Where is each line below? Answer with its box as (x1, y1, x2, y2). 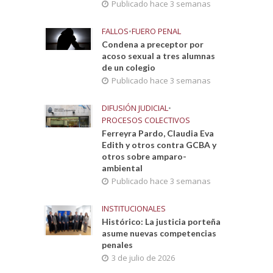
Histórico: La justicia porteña (102, 216, 221, 227)
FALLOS (102, 26, 129, 37)
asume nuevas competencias (102, 228, 217, 238)
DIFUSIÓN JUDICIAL (102, 102, 169, 113)
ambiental (102, 163, 143, 173)
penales (102, 239, 133, 250)
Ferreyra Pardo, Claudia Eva (102, 128, 214, 138)
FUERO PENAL (132, 26, 182, 37)
